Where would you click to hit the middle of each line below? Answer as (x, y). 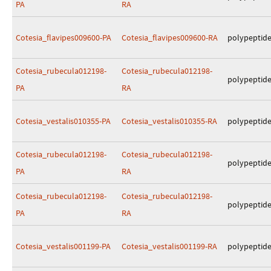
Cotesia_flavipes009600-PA (64, 38)
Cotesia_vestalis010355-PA (63, 121)
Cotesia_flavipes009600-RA (170, 38)
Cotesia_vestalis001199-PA (63, 246)
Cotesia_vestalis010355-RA (169, 121)
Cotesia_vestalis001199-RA (169, 246)
